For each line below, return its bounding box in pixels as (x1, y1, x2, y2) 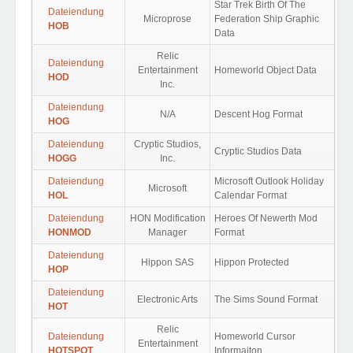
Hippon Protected (214, 257, 289, 268)
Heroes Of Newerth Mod (214, 213, 318, 224)
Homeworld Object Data (214, 65, 317, 76)
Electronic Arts (137, 294, 198, 305)
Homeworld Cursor (214, 331, 295, 342)
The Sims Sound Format (214, 294, 318, 305)
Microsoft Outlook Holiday (214, 176, 324, 187)
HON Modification (129, 213, 206, 224)
